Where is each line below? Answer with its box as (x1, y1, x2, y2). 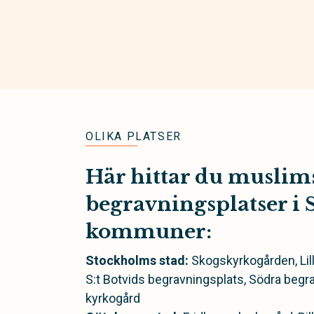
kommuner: (86, 219, 212, 244)
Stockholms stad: (86, 253, 189, 268)
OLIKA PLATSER (86, 130, 182, 143)
